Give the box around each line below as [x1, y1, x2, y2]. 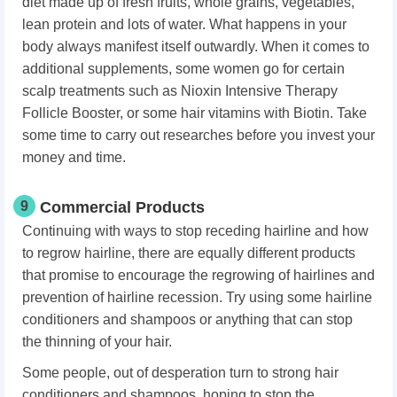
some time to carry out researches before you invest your [22, 128, 375, 144]
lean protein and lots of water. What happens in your [22, 17, 346, 33]
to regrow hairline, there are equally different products [22, 245, 355, 261]
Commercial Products [40, 198, 205, 217]
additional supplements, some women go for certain [22, 61, 345, 77]
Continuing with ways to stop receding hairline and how [22, 223, 369, 239]
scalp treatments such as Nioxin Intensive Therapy [22, 83, 338, 99]
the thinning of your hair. [22, 334, 172, 350]
